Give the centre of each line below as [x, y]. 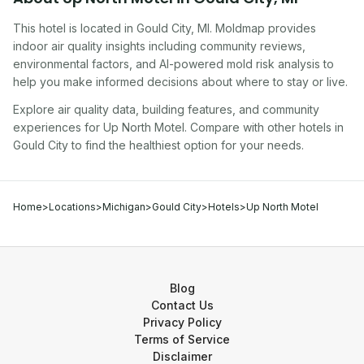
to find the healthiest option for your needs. [186, 145]
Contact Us [182, 305]
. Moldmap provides [263, 28]
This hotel [39, 28]
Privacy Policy [182, 322]
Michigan [124, 207]
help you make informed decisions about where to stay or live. [180, 82]
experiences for [56, 127]
